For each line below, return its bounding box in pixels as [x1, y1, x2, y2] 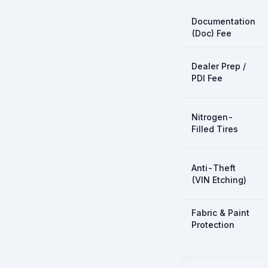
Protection [191, 220, 234, 230]
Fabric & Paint [191, 208, 249, 218]
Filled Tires [191, 124, 238, 134]
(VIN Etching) [191, 175, 246, 185]
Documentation [191, 16, 255, 26]
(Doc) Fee [191, 28, 232, 38]
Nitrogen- [191, 112, 233, 122]
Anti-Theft [191, 163, 236, 173]
